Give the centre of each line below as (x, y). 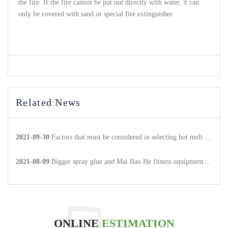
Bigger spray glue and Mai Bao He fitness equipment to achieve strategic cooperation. (127, 162)
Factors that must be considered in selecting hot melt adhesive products (128, 137)
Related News (48, 102)
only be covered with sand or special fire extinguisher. (96, 14)
